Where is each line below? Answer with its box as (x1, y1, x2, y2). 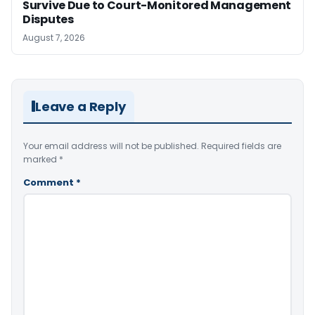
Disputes (22, 11, 74, 27)
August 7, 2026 (22, 31, 85, 44)
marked (23, 153, 59, 165)
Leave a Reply (35, 97, 126, 115)
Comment (23, 175, 76, 189)
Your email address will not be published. (23, 139, 199, 152)
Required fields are (201, 139, 281, 152)
